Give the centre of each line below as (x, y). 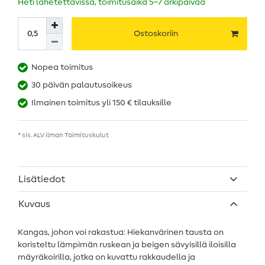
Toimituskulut (87, 135)
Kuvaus (34, 204)
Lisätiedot (42, 179)
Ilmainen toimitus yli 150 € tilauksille (101, 103)
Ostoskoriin (156, 33)
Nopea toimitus (62, 68)
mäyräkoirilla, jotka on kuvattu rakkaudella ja (106, 257)
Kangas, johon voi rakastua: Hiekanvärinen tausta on (121, 232)
